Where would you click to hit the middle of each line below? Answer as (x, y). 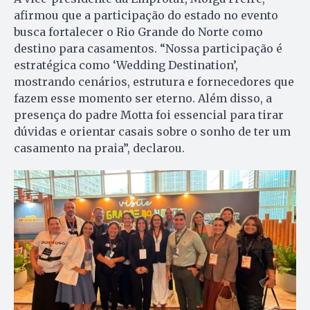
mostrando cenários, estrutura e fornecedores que (154, 82)
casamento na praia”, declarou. (99, 148)
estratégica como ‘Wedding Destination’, (126, 65)
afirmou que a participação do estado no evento (146, 16)
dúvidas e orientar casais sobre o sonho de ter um (152, 132)
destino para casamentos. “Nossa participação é (148, 49)
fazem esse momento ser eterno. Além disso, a (143, 99)
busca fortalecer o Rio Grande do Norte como (138, 32)
